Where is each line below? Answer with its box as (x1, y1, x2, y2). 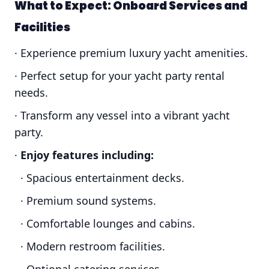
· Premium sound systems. (14, 193, 156, 208)
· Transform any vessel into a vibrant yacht (14, 108, 230, 123)
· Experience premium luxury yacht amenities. (14, 46, 248, 61)
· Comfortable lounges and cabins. (14, 216, 195, 231)
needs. (14, 85, 48, 100)
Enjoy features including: (20, 148, 154, 163)
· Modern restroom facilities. (14, 239, 165, 254)
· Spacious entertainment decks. (14, 171, 184, 186)
